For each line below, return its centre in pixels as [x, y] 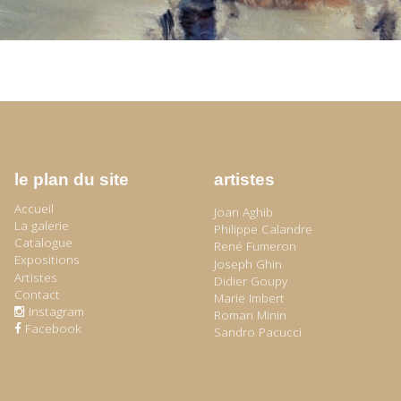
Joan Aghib [243, 212]
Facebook [53, 328]
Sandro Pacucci [257, 331]
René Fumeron [255, 246]
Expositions [47, 260]
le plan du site [71, 180]
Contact [37, 294]
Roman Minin [250, 314]
